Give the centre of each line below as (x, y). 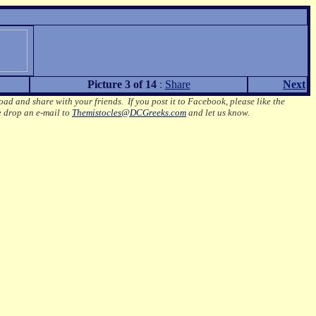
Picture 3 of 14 (122, 84)
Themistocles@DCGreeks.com (129, 113)
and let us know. (218, 113)
